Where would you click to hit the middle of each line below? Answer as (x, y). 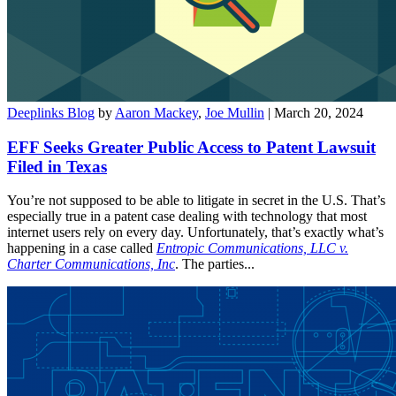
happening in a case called (82, 248)
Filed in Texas (57, 166)
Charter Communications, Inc (91, 264)
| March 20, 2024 (316, 112)
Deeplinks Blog (51, 112)
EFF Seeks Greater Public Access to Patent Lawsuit (191, 147)
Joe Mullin (235, 112)
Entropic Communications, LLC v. (252, 248)
